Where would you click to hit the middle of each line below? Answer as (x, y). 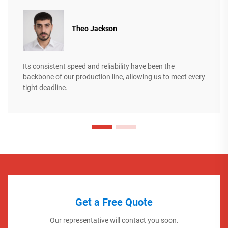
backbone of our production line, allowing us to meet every (114, 77)
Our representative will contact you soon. (114, 220)
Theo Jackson (94, 29)
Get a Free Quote (114, 202)
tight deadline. (45, 87)
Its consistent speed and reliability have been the (99, 66)
